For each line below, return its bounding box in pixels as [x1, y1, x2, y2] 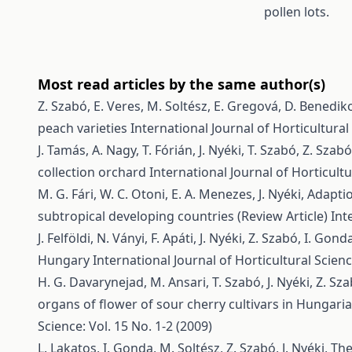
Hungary [38, 251, 93, 269]
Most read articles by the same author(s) [38, 75, 325, 93]
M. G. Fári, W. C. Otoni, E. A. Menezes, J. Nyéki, [38, 185, 307, 203]
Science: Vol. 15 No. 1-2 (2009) [38, 317, 212, 335]
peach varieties [38, 119, 130, 137]
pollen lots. [263, 3, 329, 20]
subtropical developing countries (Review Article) [38, 207, 331, 225]
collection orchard [38, 163, 149, 181]
